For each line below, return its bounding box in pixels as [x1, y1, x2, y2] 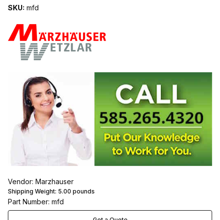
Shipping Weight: [8, 188, 58, 195]
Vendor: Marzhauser [8, 177, 74, 186]
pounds [71, 188, 95, 195]
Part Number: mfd [8, 197, 64, 206]
